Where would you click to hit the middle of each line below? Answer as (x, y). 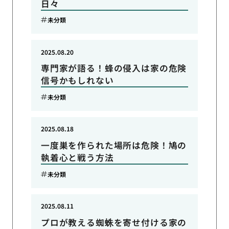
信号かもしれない (77, 81)
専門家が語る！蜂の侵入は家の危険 (114, 68)
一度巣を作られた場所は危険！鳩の (114, 145)
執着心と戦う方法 (77, 158)
